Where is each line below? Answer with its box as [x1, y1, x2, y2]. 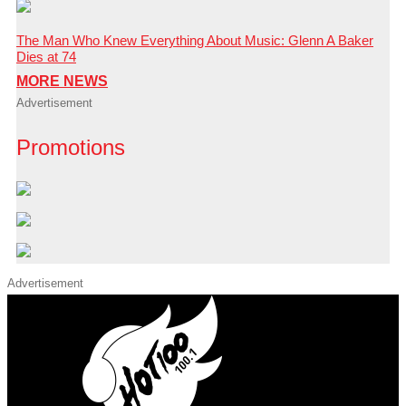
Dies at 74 [16, 49, 76, 65]
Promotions [16, 135, 125, 160]
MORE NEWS [16, 73, 108, 90]
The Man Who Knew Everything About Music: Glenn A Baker [16, 33, 373, 49]
